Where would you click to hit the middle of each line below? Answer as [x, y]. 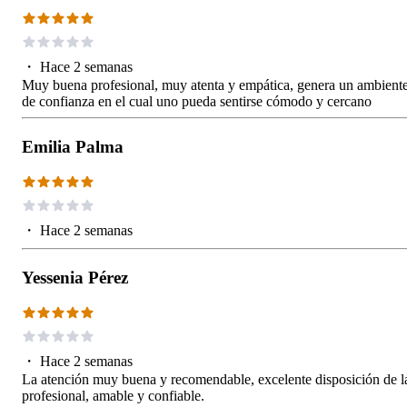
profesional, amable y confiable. [113, 396]
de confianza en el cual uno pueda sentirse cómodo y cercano [197, 102]
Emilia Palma [73, 147]
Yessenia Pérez [75, 278]
